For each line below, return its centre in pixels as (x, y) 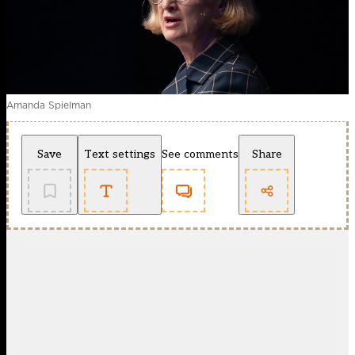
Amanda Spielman (49, 105)
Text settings (120, 155)
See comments (200, 155)
